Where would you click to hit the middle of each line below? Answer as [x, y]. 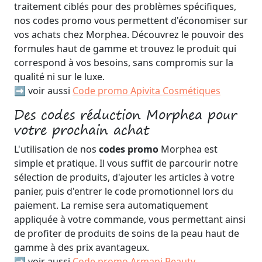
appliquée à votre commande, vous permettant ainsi [130, 219]
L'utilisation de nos [56, 149]
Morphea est [189, 149]
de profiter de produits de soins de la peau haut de [127, 233]
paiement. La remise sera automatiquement [111, 205]
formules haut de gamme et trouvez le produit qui [125, 49]
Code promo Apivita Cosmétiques [146, 91]
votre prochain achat [82, 130]
